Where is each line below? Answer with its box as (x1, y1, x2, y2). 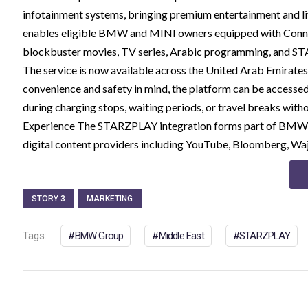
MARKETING (87, 194, 133, 204)
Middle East (158, 230, 204, 243)
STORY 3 (32, 194, 66, 204)
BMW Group (74, 230, 124, 243)
